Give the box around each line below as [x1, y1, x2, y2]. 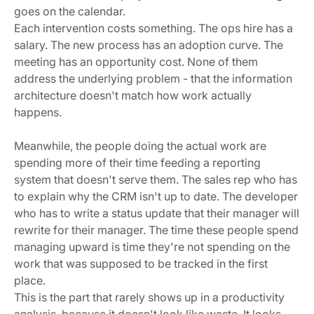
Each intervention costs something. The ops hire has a [14, 20, 293, 35]
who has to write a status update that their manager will [14, 205, 299, 220]
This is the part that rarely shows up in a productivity [14, 289, 285, 304]
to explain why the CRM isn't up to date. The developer [14, 189, 298, 203]
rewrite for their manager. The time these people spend [14, 222, 299, 237]
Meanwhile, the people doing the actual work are [14, 138, 266, 153]
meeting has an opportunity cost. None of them [14, 54, 258, 69]
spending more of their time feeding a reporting [14, 155, 261, 170]
